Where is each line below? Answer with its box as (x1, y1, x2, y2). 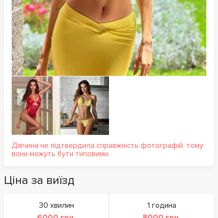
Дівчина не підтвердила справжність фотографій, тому (12, 140, 203, 150)
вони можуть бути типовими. (12, 148, 109, 159)
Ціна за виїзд (4, 173, 74, 187)
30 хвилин (38, 200, 74, 210)
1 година (147, 200, 176, 210)
